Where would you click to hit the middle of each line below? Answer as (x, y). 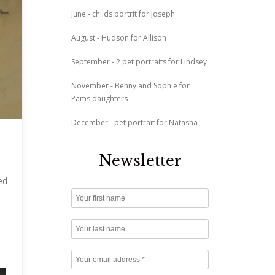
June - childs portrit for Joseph (123, 14)
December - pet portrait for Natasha (135, 122)
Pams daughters (100, 98)
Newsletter (140, 160)
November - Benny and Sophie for (131, 85)
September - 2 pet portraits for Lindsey (139, 61)
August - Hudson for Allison (119, 37)
